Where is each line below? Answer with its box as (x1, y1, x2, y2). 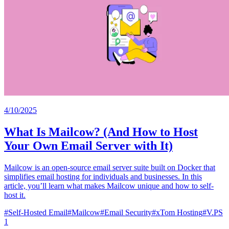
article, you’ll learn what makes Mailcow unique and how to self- (4, 181, 214, 190)
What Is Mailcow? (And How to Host (4, 125, 198, 139)
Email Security (104, 208, 152, 217)
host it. (4, 190, 26, 199)
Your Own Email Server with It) (4, 139, 173, 152)
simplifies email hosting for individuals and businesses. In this (4, 172, 202, 181)
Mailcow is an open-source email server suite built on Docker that (4, 163, 215, 172)
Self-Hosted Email (8, 208, 67, 217)
